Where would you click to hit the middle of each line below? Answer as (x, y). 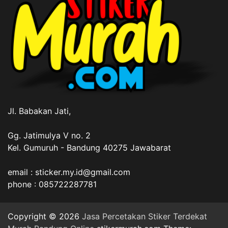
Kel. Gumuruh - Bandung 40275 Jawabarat (89, 148)
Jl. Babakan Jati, (39, 111)
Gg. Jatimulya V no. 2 (49, 136)
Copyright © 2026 (45, 217)
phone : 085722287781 (52, 184)
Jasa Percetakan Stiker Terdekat (145, 217)
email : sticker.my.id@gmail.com (69, 172)
